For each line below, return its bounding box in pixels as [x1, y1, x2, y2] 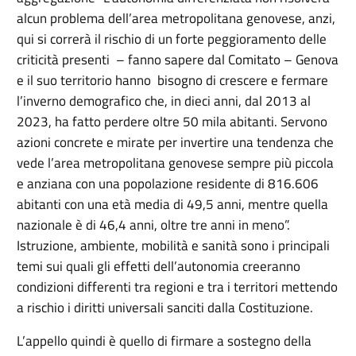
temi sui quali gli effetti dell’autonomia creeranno [17, 256, 301, 277]
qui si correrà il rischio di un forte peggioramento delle [17, 29, 327, 50]
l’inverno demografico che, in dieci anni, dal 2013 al [17, 91, 311, 112]
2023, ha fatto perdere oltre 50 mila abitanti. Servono [17, 111, 328, 133]
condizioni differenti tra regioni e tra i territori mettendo [17, 277, 339, 298]
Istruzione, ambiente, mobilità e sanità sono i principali [17, 235, 331, 257]
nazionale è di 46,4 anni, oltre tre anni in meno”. [17, 215, 291, 236]
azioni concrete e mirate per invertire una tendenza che [17, 132, 335, 153]
